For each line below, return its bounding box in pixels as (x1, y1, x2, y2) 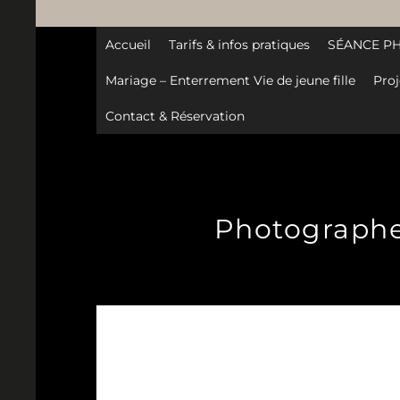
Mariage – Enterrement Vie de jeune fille (104, 72, 355, 89)
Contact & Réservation (104, 108, 245, 125)
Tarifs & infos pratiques (168, 37, 310, 54)
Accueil (104, 37, 151, 54)
